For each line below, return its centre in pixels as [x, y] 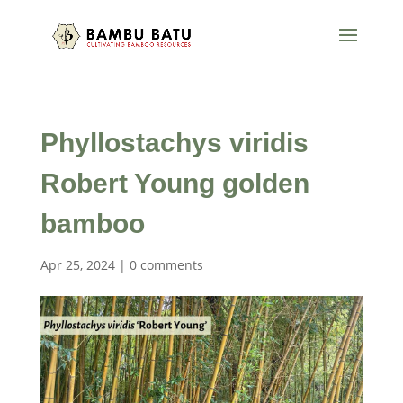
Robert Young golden [175, 183]
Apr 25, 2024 [77, 265]
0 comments [166, 265]
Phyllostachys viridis [174, 143]
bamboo [92, 224]
